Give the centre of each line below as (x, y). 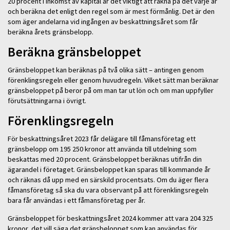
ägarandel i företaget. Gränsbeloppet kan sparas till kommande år (109, 170)
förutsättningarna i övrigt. (47, 100)
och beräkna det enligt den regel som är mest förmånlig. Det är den (111, 11)
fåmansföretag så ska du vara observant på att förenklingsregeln (108, 190)
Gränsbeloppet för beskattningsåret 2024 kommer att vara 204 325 (110, 218)
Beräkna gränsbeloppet (74, 52)
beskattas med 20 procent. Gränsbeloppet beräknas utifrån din (105, 159)
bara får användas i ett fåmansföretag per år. (76, 200)
